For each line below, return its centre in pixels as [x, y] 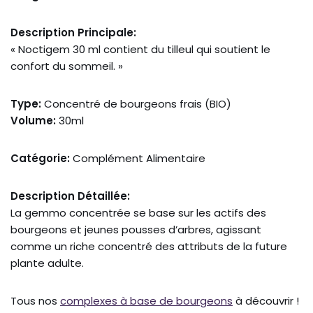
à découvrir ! [266, 300]
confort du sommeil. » [67, 66]
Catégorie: [40, 158]
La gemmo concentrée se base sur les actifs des [138, 212]
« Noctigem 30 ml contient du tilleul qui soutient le [140, 49]
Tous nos [35, 300]
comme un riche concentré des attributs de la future [149, 246]
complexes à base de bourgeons [146, 300]
